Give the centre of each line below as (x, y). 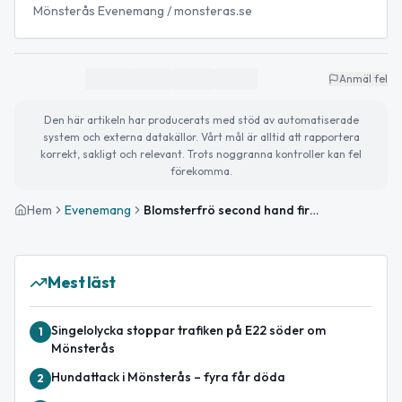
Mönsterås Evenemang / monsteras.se (143, 11)
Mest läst (82, 283)
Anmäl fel (363, 79)
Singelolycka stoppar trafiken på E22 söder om (188, 331)
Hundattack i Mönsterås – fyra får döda (168, 377)
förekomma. (201, 171)
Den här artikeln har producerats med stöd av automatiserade (201, 120)
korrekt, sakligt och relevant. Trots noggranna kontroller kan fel (201, 154)
